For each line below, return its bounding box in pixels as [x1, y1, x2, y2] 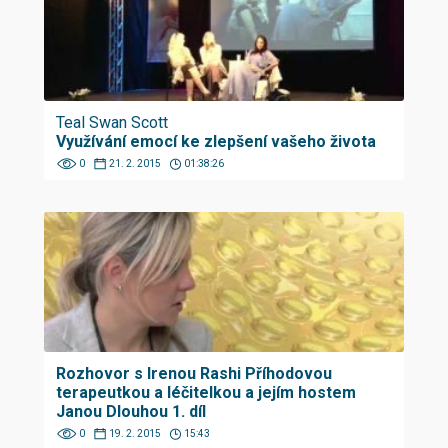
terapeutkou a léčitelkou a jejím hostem [56, 383, 356, 402]
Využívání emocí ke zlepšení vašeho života [56, 132, 376, 151]
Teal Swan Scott [56, 113, 168, 132]
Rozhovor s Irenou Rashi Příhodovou [56, 364, 332, 383]
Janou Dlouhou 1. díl [56, 402, 206, 421]
